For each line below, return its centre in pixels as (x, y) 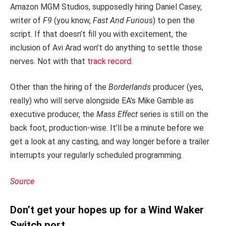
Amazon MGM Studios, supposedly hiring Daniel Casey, (106, 7)
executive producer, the (53, 115)
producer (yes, (177, 87)
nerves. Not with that (49, 61)
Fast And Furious (123, 20)
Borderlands (130, 87)
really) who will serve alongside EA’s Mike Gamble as (102, 101)
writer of (26, 20)
